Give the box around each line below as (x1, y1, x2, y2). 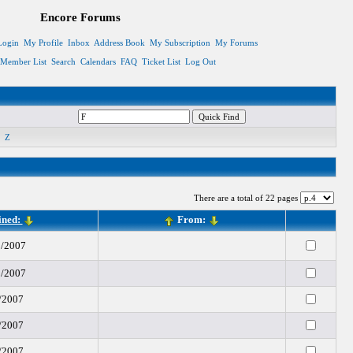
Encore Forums (39, 11, 121, 24)
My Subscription (149, 38, 210, 47)
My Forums (214, 38, 258, 47)
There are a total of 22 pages (193, 193, 300, 203)
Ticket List (141, 57, 180, 66)
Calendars (80, 57, 116, 66)
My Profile (23, 38, 63, 47)
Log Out (184, 57, 216, 66)
